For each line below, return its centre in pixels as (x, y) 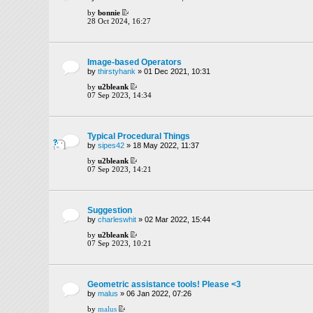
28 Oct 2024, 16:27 (119, 21)
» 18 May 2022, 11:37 (162, 145)
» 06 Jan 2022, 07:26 (155, 293)
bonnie (109, 12)
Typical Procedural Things (139, 136)
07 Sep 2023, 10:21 (119, 243)
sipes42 (111, 145)
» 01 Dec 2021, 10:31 (173, 71)
